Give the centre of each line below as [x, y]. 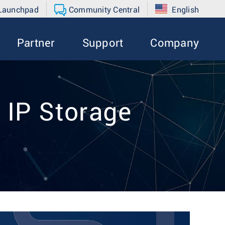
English [185, 10]
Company [175, 43]
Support [103, 43]
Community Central [104, 10]
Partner [36, 43]
